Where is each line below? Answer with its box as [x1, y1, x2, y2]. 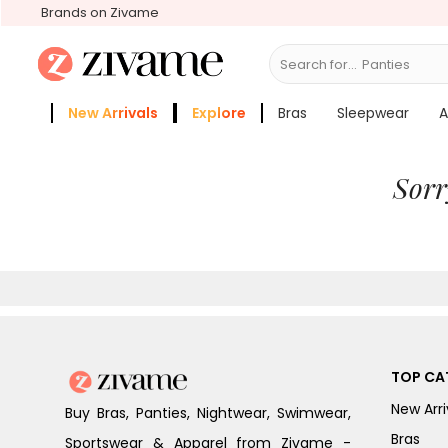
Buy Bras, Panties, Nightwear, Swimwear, [65, 402, 351, 423]
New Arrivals [67, 103, 158, 123]
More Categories [180, 138, 297, 158]
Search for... [280, 54, 358, 74]
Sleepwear [336, 103, 409, 123]
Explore [191, 103, 246, 123]
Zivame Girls [65, 138, 151, 158]
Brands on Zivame [40, 3, 159, 22]
